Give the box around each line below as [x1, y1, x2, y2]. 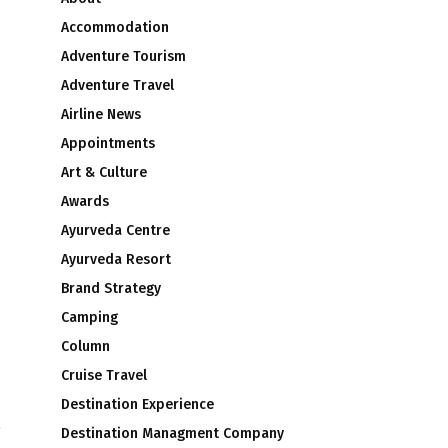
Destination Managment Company [61, 425, 284, 442]
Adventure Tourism [61, 48, 186, 65]
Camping [61, 309, 118, 326]
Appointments [61, 135, 155, 152]
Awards [61, 193, 109, 210]
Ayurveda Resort [61, 251, 171, 268]
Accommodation [61, 19, 169, 36]
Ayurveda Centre [61, 222, 170, 239]
